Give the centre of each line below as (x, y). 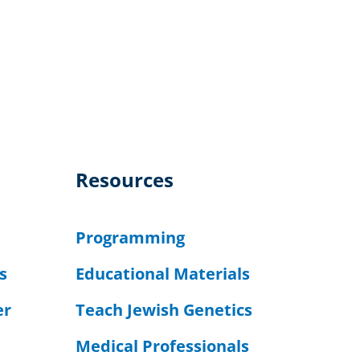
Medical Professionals (162, 346)
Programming (130, 237)
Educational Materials (162, 273)
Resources (124, 180)
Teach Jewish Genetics (164, 309)
